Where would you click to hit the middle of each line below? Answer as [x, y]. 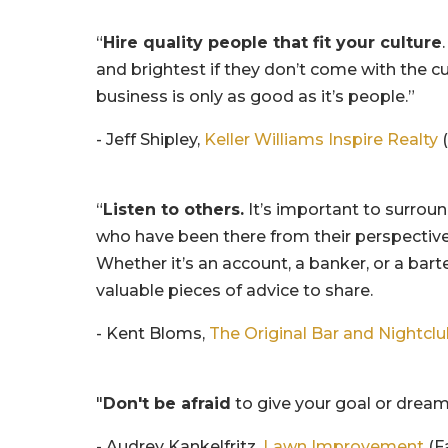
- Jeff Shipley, [148, 139]
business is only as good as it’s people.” [256, 96]
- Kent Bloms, [153, 333]
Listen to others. [174, 209]
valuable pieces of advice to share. [235, 290]
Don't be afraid [167, 403]
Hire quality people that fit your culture [273, 42]
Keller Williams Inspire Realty [319, 139]
